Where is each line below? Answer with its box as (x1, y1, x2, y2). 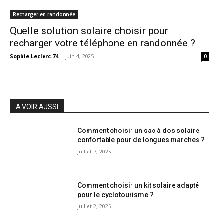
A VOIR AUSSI (16, 103, 58, 110)
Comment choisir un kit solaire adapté (77, 181, 199, 189)
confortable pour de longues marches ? (77, 136, 205, 144)
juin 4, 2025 (65, 52, 94, 60)
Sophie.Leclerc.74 (10, 52, 58, 60)
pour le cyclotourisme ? (77, 190, 154, 198)
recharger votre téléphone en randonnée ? (10, 37, 195, 49)
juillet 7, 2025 (77, 148, 111, 155)
